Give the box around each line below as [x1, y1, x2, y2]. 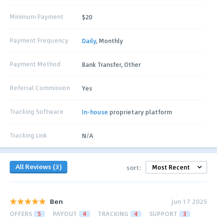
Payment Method [10, 60, 61, 69]
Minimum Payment [10, 12, 63, 21]
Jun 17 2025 [171, 196, 207, 206]
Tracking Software [10, 107, 63, 116]
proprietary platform [108, 107, 172, 116]
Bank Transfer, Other [82, 60, 141, 69]
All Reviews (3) [15, 161, 62, 172]
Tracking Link [10, 131, 47, 140]
